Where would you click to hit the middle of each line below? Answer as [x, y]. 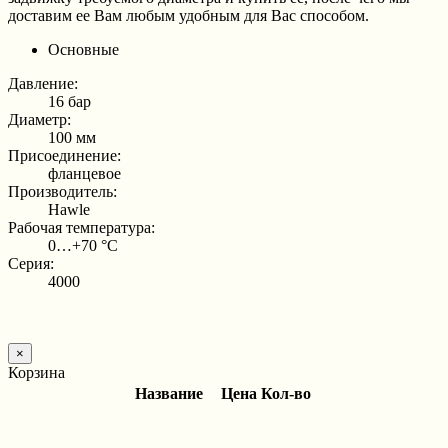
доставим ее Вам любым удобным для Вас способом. [188, 15]
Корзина [36, 372]
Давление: [43, 83]
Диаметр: [39, 119]
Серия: [31, 263]
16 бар [69, 101]
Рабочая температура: [81, 227]
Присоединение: [64, 155]
